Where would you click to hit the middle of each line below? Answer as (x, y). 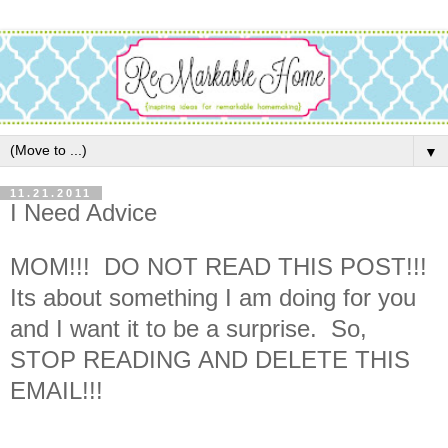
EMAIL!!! (56, 390)
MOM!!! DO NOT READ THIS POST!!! (222, 266)
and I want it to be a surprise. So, (188, 328)
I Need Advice (83, 213)
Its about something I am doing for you (213, 297)
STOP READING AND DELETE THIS (210, 359)
